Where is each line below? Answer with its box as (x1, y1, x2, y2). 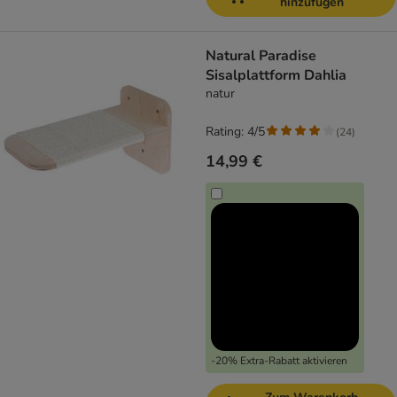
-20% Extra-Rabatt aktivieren (211, 354, 347, 369)
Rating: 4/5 (206, 123, 265, 141)
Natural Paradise (206, 46, 316, 66)
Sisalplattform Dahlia (206, 66, 346, 86)
